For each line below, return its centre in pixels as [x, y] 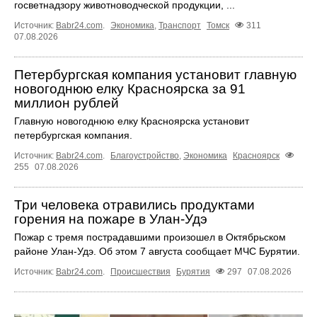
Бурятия [193, 272]
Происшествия [140, 272]
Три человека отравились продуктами [134, 205]
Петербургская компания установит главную [155, 75]
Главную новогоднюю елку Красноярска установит [132, 121]
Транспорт [180, 26]
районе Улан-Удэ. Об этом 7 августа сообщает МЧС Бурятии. [157, 252]
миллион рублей [67, 103]
